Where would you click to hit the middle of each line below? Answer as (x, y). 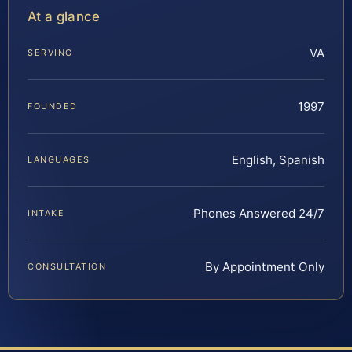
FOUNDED (53, 106)
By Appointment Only (265, 267)
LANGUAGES (59, 160)
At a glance (64, 16)
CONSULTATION (67, 267)
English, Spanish (278, 160)
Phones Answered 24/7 (259, 214)
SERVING (50, 53)
